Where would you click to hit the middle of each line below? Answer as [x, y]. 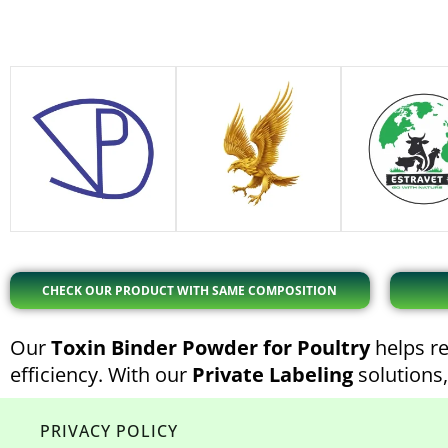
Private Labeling [272, 374]
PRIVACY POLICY [109, 431]
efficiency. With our [101, 374]
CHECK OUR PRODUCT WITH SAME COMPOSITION [190, 290]
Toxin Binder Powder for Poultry [210, 347]
